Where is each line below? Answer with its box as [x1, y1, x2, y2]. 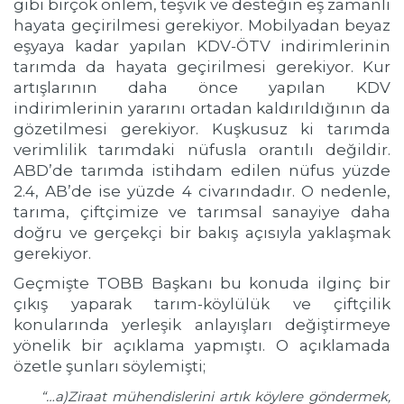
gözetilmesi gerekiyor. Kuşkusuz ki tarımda [14, 120, 390, 138]
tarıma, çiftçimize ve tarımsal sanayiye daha [14, 203, 390, 221]
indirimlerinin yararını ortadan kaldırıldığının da [14, 99, 390, 117]
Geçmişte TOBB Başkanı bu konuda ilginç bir [14, 274, 390, 292]
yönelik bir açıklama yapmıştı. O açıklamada [14, 336, 390, 354]
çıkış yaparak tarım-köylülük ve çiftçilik [14, 295, 390, 313]
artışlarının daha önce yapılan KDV [14, 78, 390, 96]
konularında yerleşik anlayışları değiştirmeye [14, 316, 390, 334]
